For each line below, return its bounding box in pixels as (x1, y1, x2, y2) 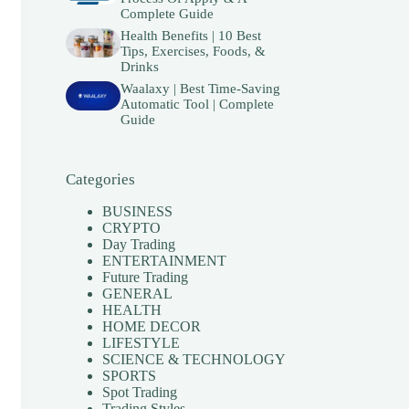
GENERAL (101, 285, 173, 301)
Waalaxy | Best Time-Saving (121, 81, 281, 97)
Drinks (121, 59, 160, 75)
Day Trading (101, 236, 175, 252)
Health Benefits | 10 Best (121, 28, 262, 44)
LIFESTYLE (101, 334, 180, 351)
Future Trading (101, 268, 188, 285)
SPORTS (101, 367, 156, 383)
